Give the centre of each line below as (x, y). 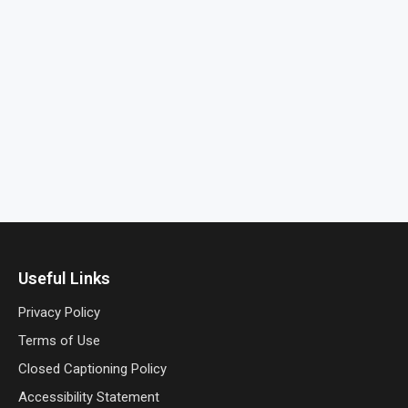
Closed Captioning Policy (92, 368)
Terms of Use (59, 340)
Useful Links (64, 278)
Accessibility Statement (88, 397)
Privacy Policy (59, 312)
